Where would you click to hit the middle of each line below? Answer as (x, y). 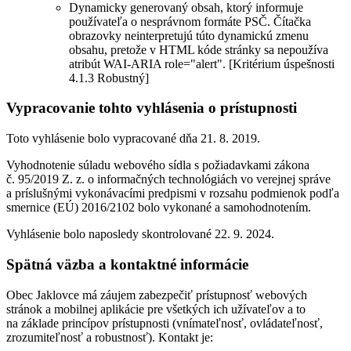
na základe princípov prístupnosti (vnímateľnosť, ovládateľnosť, (165, 323)
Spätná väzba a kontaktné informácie (127, 264)
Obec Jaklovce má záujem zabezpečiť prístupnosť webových (157, 295)
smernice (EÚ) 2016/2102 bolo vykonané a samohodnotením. (159, 208)
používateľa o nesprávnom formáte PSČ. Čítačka (190, 21)
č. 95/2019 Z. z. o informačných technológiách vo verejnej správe (168, 179)
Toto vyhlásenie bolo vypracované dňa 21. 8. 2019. (133, 139)
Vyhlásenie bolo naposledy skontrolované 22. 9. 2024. (140, 234)
